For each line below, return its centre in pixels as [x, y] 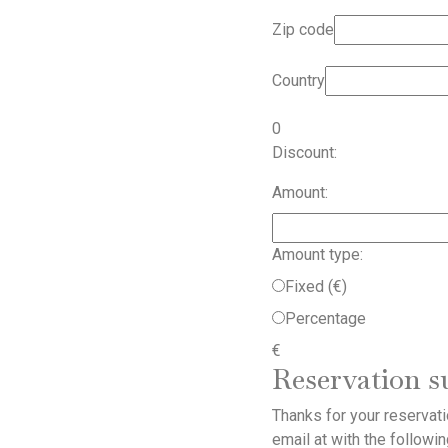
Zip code [303, 29]
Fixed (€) [316, 286]
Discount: [304, 152]
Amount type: [317, 254]
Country [298, 80]
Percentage [325, 318]
